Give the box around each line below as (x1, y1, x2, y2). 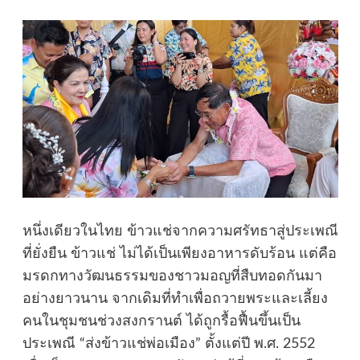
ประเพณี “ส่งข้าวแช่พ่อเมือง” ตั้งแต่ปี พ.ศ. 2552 (22, 336, 315, 351)
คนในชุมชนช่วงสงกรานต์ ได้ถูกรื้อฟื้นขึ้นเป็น (22, 313, 301, 329)
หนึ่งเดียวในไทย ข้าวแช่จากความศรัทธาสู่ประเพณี (22, 223, 338, 239)
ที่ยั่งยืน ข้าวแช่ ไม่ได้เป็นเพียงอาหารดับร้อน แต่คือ (22, 246, 337, 261)
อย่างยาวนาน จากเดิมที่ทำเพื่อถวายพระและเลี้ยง (22, 291, 328, 306)
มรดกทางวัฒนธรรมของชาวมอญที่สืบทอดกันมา (22, 268, 322, 284)
